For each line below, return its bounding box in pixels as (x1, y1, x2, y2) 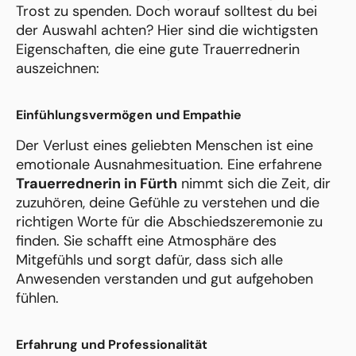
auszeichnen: (16, 59, 99, 79)
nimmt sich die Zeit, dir (177, 174, 331, 194)
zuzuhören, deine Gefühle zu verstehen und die (16, 193, 319, 213)
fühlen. (16, 288, 59, 308)
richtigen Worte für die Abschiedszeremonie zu (16, 212, 323, 232)
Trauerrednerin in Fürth (16, 174, 177, 194)
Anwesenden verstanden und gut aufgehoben (16, 269, 313, 289)
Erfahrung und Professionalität (16, 336, 207, 354)
